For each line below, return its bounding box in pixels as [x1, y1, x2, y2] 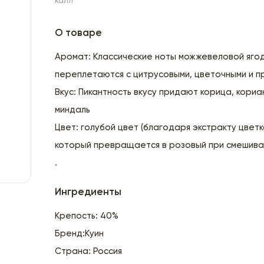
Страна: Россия [55, 246, 123, 256]
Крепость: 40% [55, 211, 119, 220]
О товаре [55, 28, 103, 38]
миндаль [55, 105, 91, 114]
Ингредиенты [55, 187, 122, 197]
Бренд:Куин [55, 229, 104, 238]
